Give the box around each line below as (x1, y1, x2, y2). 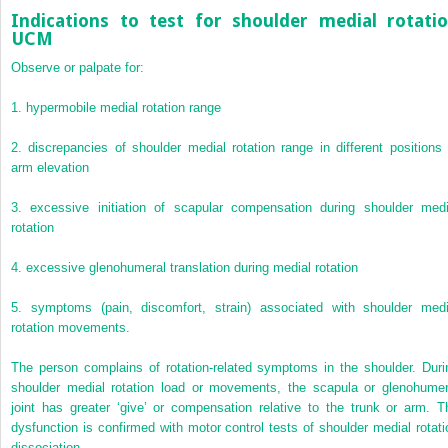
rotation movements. (11, 320, 130, 336)
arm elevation (11, 160, 89, 176)
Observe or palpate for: (11, 60, 144, 76)
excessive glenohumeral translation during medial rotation (26, 260, 358, 276)
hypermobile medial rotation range (26, 100, 221, 116)
